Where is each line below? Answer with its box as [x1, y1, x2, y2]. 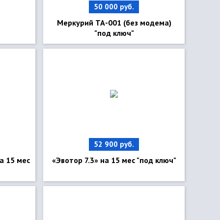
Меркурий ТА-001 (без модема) [56, 18, 171, 27]
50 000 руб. [94, 2, 134, 11]
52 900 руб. [94, 139, 134, 149]
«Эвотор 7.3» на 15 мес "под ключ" [52, 155, 176, 165]
